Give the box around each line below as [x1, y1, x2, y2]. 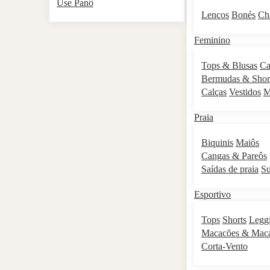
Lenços [201, 10, 229, 20]
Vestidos [229, 87, 261, 97]
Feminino [194, 35, 230, 45]
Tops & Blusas [201, 60, 257, 71]
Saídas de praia [201, 164, 259, 174]
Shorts [222, 215, 246, 225]
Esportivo [194, 189, 231, 199]
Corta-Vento [201, 241, 248, 251]
